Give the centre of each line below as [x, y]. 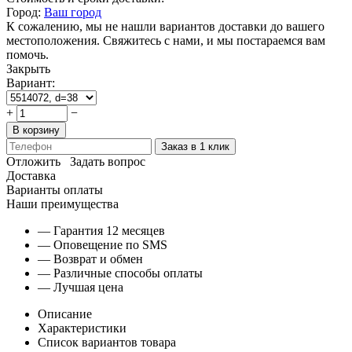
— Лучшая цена [81, 287]
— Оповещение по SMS [103, 244]
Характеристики [82, 328]
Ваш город [73, 12]
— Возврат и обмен [90, 258]
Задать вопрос [108, 161]
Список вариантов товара [107, 342]
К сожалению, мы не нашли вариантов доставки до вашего [165, 26]
